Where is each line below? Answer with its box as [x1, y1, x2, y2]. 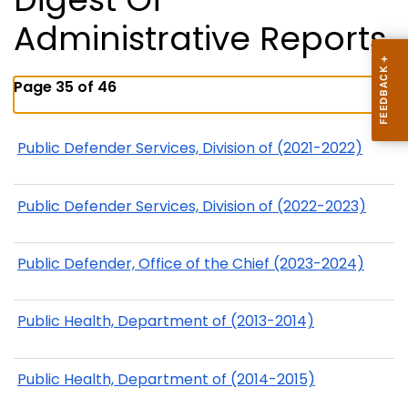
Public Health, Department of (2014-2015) [17, 368, 315, 390]
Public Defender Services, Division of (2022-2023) [17, 195, 366, 217]
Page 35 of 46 [14, 76, 117, 98]
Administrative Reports [14, 15, 386, 63]
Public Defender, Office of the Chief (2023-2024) [17, 252, 364, 274]
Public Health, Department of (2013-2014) [17, 311, 314, 332]
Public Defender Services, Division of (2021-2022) [17, 138, 362, 159]
